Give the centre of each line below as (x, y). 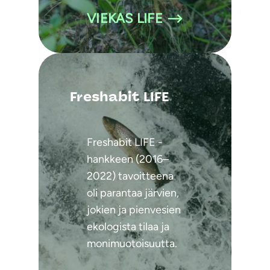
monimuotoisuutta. (132, 243)
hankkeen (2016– (128, 159)
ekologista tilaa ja (128, 226)
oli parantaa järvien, (133, 193)
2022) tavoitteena (130, 176)
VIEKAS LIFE (125, 18)
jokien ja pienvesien (134, 209)
